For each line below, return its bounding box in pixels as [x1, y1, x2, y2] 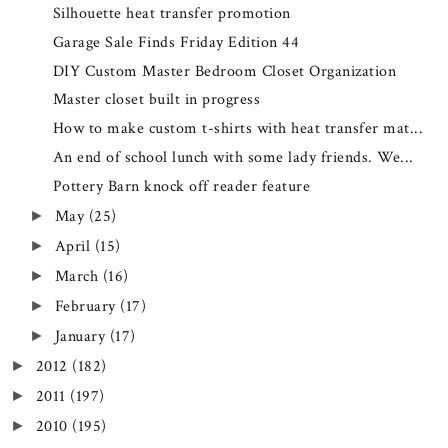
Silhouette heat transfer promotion [52, 2, 291, 24]
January [54, 326, 110, 348]
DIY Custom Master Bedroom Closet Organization [52, 60, 397, 82]
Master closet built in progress [52, 89, 261, 111]
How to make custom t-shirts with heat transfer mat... [52, 118, 424, 140]
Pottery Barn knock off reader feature [52, 176, 311, 198]
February [54, 296, 120, 318]
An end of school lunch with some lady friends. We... [52, 147, 414, 169]
